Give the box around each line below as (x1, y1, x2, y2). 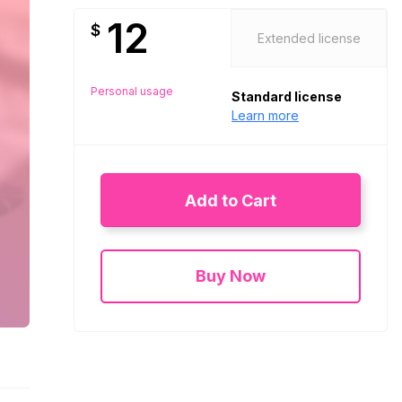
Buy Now (196, 267, 266, 285)
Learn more (232, 107, 299, 123)
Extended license (257, 30, 361, 46)
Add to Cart (185, 190, 276, 210)
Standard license (232, 88, 342, 104)
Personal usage (90, 84, 173, 98)
